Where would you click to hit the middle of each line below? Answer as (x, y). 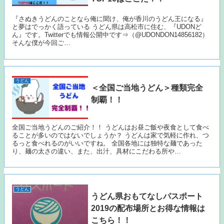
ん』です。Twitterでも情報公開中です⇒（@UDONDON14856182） (110, 35)
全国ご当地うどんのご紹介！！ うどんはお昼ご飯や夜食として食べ (111, 127)
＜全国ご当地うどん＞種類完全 (147, 88)
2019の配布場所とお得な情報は (148, 208)
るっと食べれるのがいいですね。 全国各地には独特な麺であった (107, 143)
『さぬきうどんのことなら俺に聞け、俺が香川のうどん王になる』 (110, 19)
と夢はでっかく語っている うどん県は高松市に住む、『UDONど (107, 27)
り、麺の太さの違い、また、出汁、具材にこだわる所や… (97, 151)
